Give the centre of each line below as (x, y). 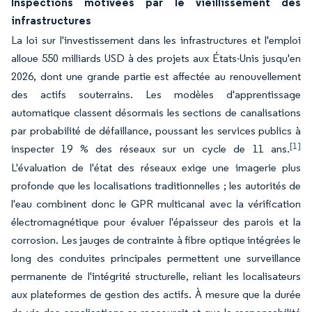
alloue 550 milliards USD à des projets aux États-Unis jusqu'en (156, 58)
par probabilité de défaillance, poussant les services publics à (156, 131)
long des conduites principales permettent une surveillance (156, 258)
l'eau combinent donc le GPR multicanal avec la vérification (156, 204)
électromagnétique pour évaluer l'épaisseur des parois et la (156, 222)
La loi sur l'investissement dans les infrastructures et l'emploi (156, 40)
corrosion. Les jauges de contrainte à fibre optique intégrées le (156, 240)
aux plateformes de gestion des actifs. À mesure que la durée (156, 294)
